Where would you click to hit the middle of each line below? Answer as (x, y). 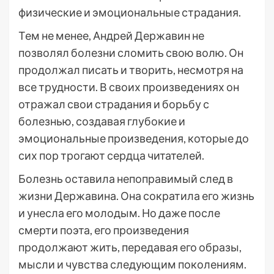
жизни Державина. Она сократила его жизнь (136, 196)
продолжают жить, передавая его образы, (130, 247)
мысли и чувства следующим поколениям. (132, 264)
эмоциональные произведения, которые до (134, 138)
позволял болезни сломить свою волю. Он (131, 53)
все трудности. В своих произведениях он (129, 87)
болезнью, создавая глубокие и (102, 121)
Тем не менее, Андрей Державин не (111, 35)
